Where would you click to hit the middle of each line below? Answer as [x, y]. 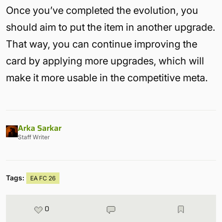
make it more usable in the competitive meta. [107, 78]
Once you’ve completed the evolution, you [102, 10]
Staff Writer [34, 137]
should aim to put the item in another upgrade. [111, 27]
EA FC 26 [43, 178]
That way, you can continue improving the [102, 44]
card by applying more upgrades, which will [105, 61]
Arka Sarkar [40, 128]
